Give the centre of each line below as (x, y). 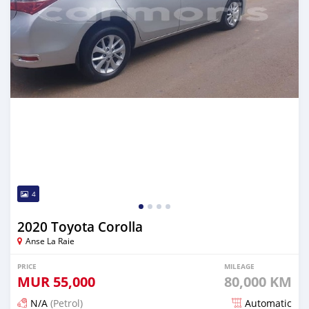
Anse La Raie (50, 240)
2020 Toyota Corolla (80, 227)
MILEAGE (239, 266)
